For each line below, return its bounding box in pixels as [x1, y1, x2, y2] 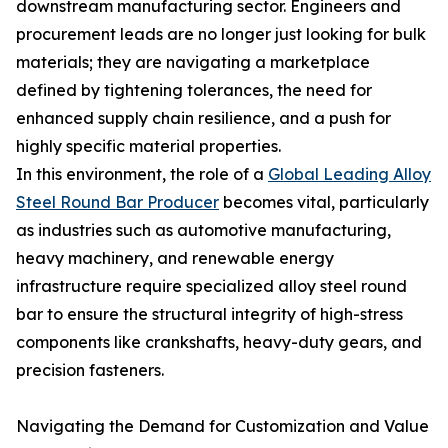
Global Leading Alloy [268, 164, 431, 184]
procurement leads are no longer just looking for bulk [16, 24, 426, 44]
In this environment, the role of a [16, 164, 268, 184]
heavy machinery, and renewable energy [16, 248, 334, 268]
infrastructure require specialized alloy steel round [16, 276, 407, 296]
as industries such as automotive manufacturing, [16, 220, 391, 240]
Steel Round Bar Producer [16, 192, 219, 212]
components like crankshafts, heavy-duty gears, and [16, 332, 422, 352]
